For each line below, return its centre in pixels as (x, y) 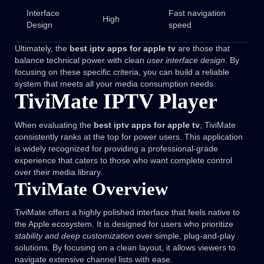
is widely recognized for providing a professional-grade (116, 149)
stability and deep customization (74, 236)
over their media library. (59, 172)
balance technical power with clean (81, 60)
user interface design (186, 60)
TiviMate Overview (91, 189)
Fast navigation (197, 13)
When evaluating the (54, 125)
